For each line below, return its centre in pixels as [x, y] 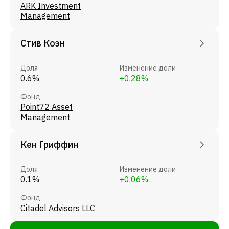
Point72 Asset [47, 107]
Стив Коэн [43, 43]
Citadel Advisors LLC [58, 208]
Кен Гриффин [49, 144]
